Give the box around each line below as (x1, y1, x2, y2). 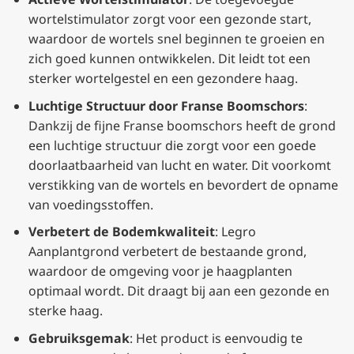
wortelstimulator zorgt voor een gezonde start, (28, 10, 311, 28)
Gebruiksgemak (28, 329, 130, 347)
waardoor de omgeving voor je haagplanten (28, 262, 292, 281)
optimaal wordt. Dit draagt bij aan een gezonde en (28, 282, 330, 300)
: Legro (214, 223, 256, 241)
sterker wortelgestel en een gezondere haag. (28, 70, 298, 88)
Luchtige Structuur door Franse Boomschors (28, 96, 304, 115)
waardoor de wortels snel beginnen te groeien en (28, 30, 325, 48)
